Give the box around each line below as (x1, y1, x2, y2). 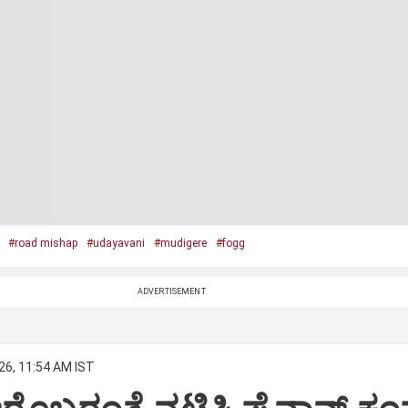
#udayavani (86, 237, 145, 250)
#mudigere (153, 237, 207, 250)
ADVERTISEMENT (137, 287, 206, 296)
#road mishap (7, 237, 77, 250)
